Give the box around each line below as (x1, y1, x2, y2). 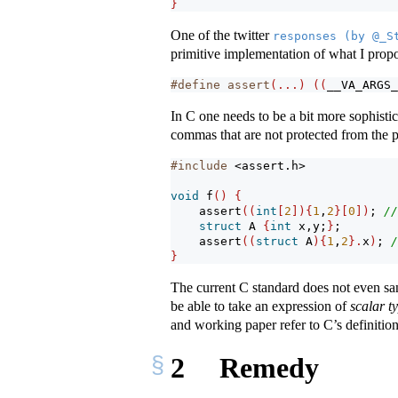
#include (171, 159, 235, 173)
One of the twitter (171, 28, 273, 44)
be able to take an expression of (171, 298, 350, 314)
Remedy (211, 351, 319, 384)
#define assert (171, 78, 270, 92)
